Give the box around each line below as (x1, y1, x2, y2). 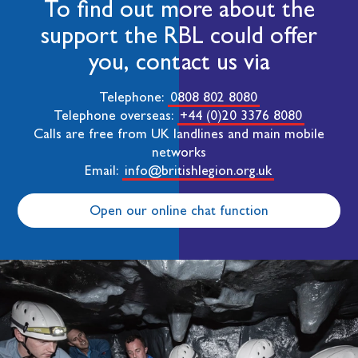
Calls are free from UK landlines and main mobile (34, 125, 324, 141)
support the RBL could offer (41, 20, 317, 49)
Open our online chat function (89, 202, 268, 219)
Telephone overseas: (54, 106, 177, 123)
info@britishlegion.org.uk (124, 161, 272, 178)
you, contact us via (88, 46, 270, 75)
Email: (84, 161, 122, 178)
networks (152, 143, 206, 160)
